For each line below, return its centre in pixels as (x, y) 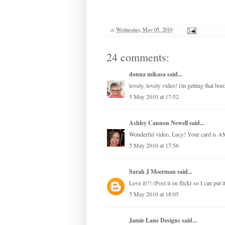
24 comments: (138, 57)
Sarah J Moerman (152, 172)
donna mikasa (147, 74)
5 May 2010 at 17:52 (154, 97)
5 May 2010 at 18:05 (154, 194)
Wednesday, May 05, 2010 (144, 30)
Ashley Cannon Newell (158, 123)
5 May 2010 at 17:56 (154, 145)
